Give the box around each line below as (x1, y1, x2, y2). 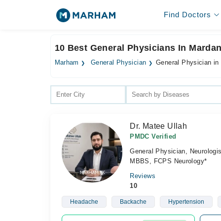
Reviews (130, 172, 155, 180)
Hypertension (168, 198, 204, 205)
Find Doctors (163, 10, 211, 19)
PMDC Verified (130, 133, 177, 140)
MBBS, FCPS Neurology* (130, 157, 207, 165)
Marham (54, 59, 79, 66)
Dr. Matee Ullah (130, 122, 187, 130)
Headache (70, 198, 98, 205)
